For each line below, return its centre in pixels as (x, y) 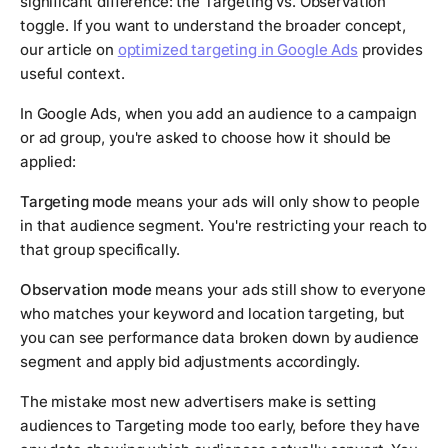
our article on (69, 50)
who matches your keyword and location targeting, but (213, 314)
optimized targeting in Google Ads (237, 50)
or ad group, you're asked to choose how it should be (206, 138)
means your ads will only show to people (275, 202)
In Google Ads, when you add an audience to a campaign (219, 114)
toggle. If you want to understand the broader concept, (213, 26)
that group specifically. (100, 250)
